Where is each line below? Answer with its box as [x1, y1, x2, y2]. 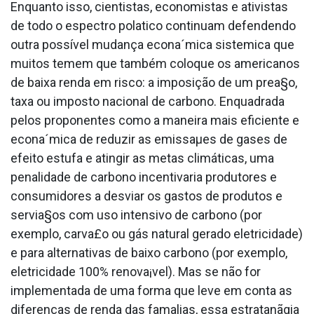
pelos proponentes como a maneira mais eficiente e [11, 113, 299, 128]
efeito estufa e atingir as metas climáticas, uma [11, 151, 274, 166]
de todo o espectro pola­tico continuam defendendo [11, 18, 296, 34]
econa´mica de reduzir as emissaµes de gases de [11, 132, 287, 147]
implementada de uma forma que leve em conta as [11, 283, 292, 299]
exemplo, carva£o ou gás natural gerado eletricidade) [11, 226, 303, 242]
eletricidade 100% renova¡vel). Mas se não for [11, 264, 261, 280]
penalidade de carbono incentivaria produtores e [11, 170, 277, 185]
